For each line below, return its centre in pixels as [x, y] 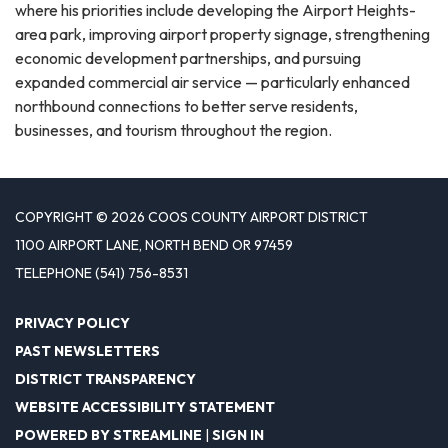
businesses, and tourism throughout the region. [173, 130]
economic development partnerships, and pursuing [188, 58]
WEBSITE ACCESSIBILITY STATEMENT [145, 407]
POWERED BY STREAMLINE [108, 435]
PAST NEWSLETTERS [87, 351]
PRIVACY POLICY [72, 323]
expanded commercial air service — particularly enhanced [212, 82]
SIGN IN [238, 435]
